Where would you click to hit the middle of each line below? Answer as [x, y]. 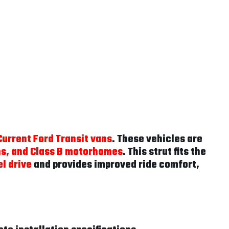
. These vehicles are [157, 139]
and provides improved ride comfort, [116, 165]
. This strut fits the [164, 152]
